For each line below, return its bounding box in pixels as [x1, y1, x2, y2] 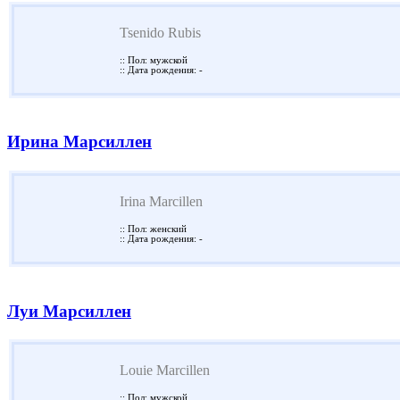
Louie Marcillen [120, 362, 210, 379]
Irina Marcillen [120, 194, 203, 209]
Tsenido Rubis [120, 24, 201, 40]
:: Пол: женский [120, 224, 187, 234]
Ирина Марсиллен [7, 132, 152, 152]
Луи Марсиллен [7, 301, 131, 321]
